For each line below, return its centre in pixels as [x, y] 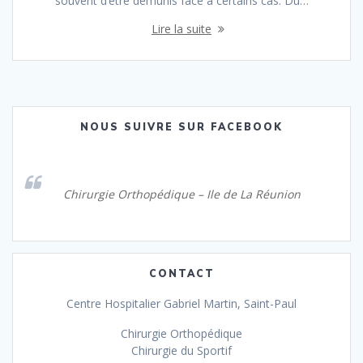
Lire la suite [181, 28]
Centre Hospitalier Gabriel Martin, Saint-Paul [181, 303]
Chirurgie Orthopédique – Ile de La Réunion [181, 194]
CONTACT [181, 273]
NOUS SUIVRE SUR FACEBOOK [181, 126]
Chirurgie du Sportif [181, 350]
